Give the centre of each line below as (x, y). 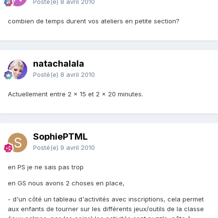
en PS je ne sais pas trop (46, 167)
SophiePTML (60, 137)
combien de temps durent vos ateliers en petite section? (94, 21)
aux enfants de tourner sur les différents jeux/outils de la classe (106, 209)
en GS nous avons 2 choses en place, (66, 183)
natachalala (59, 64)
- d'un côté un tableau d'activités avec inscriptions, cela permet (106, 199)
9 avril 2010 (78, 148)
